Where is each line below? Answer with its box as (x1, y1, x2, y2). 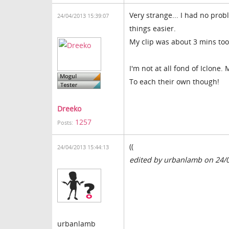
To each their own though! (129, 77, 219, 86)
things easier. (129, 24, 176, 33)
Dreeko (57, 104, 81, 113)
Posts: (57, 119, 73, 126)
